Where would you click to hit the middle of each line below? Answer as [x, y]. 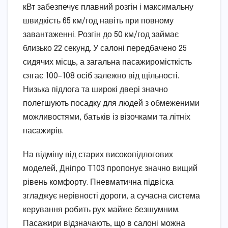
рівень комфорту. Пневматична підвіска [98, 182]
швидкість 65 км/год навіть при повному [98, 21]
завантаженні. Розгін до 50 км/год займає [101, 35]
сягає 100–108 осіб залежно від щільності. [101, 76]
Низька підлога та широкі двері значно [95, 90]
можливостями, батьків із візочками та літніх [107, 117]
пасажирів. [43, 131]
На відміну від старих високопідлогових [98, 155]
